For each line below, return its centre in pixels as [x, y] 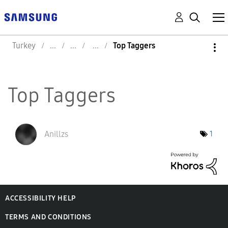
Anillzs [56, 134]
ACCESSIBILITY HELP [40, 198]
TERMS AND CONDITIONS [48, 217]
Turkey [24, 46]
